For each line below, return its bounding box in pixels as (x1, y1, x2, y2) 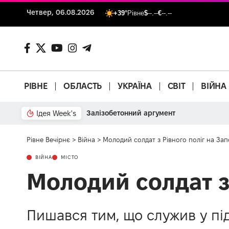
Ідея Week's (36, 108, 76, 118)
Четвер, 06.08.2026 (27, 8, 95, 16)
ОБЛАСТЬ (63, 81, 102, 91)
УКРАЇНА (117, 81, 152, 91)
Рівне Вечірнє (27, 135, 70, 143)
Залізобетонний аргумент (86, 108, 175, 117)
